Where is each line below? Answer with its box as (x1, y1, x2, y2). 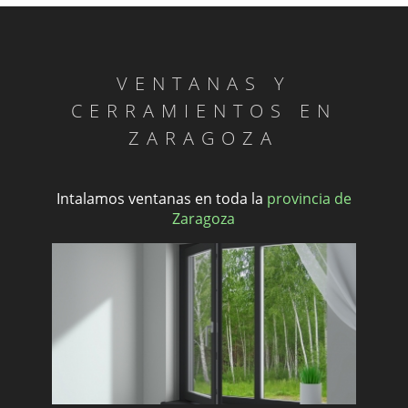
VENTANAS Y (116, 70, 291, 96)
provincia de (266, 188, 352, 209)
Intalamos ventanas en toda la (56, 188, 267, 209)
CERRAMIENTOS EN (70, 97, 337, 123)
